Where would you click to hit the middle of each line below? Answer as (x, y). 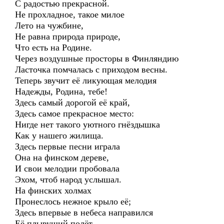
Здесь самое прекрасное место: (74, 113)
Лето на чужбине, (49, 25)
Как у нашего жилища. (59, 135)
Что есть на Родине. (53, 47)
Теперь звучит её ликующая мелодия (86, 80)
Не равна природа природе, (68, 36)
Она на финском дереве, (62, 157)
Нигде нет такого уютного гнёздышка (87, 124)
